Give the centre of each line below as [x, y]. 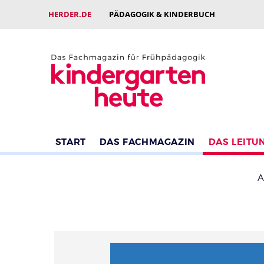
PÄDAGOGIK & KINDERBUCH [162, 14]
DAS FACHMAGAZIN [147, 142]
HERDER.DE [70, 14]
